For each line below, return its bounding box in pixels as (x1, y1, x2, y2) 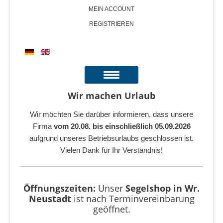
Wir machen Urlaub (68, 90, 155, 102)
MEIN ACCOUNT (89, 5, 134, 12)
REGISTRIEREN (89, 20, 134, 27)
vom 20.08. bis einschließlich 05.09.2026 (53, 122, 191, 130)
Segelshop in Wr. (125, 182, 200, 194)
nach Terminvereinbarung (86, 193, 195, 205)
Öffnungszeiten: (23, 182, 98, 194)
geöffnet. (93, 203, 130, 215)
